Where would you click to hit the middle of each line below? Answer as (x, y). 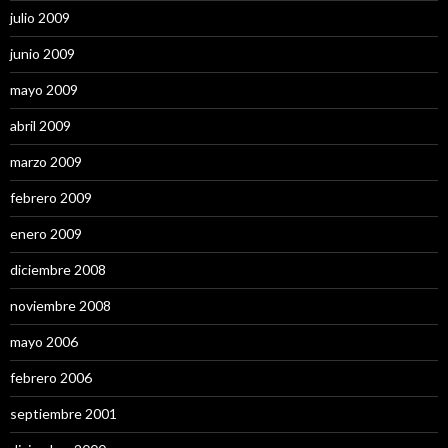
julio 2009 (40, 17)
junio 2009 (42, 53)
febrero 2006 (51, 377)
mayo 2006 (44, 341)
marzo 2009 (46, 161)
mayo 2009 (44, 89)
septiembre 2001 (63, 413)
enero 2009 (46, 233)
